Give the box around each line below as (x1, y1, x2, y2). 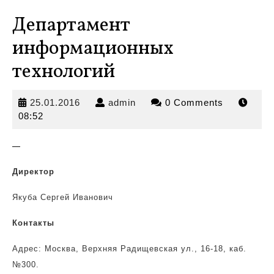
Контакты (12, 218, 54, 228)
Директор (12, 167, 54, 176)
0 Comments (165, 97, 226, 108)
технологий (12, 59, 115, 86)
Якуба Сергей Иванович (12, 193, 113, 202)
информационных (12, 35, 174, 62)
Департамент (12, 12, 130, 39)
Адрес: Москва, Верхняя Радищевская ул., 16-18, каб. (12, 244, 246, 253)
